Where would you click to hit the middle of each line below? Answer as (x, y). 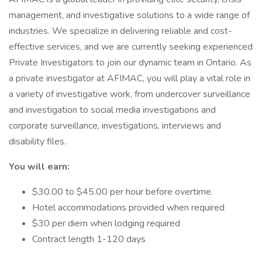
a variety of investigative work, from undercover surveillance (130, 94)
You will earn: (39, 167)
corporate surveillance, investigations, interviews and (115, 126)
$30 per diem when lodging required (106, 223)
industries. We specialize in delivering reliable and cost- (120, 31)
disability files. (37, 142)
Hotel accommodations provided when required (128, 208)
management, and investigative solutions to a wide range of (129, 15)
